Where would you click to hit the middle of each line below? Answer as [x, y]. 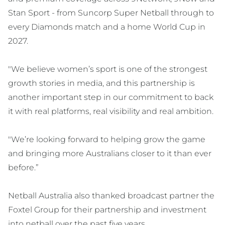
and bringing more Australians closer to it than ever [110, 154]
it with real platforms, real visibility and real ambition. [111, 111]
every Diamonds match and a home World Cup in [107, 27]
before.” [23, 168]
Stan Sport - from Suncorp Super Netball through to [111, 13]
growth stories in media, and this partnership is [101, 83]
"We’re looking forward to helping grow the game [107, 140]
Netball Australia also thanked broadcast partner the [111, 196]
